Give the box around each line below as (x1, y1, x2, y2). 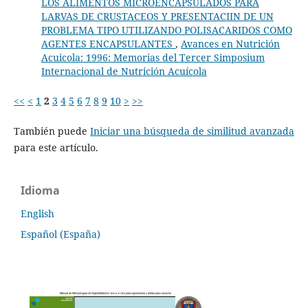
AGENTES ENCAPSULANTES (41, 37, 175, 51)
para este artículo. (13, 140, 98, 154)
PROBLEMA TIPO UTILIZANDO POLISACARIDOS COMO (41, 23, 292, 37)
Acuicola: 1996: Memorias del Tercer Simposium (41, 51, 265, 65)
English (21, 207, 54, 221)
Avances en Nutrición (180, 37, 280, 51)
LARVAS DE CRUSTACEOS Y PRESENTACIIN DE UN (41, 10, 274, 23)
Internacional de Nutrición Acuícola (41, 65, 207, 78)
